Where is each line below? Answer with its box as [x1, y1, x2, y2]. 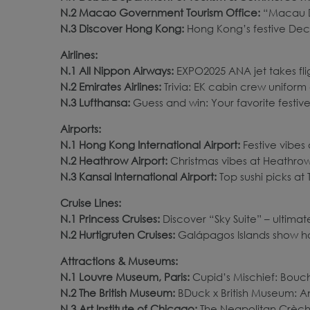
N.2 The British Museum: [60, 286, 178, 299]
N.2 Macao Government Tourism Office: [60, 6, 263, 19]
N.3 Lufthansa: [60, 95, 133, 109]
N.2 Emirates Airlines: [60, 80, 161, 93]
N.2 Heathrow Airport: [60, 154, 170, 167]
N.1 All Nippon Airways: [60, 64, 176, 77]
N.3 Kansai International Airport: [60, 170, 219, 183]
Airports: [60, 122, 101, 135]
